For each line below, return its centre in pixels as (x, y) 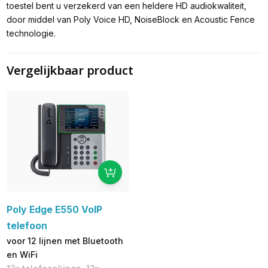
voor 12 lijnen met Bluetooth (65, 240)
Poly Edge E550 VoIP (54, 209)
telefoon (27, 225)
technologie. (31, 33)
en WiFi (22, 254)
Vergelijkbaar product (70, 70)
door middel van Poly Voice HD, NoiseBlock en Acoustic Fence (130, 20)
